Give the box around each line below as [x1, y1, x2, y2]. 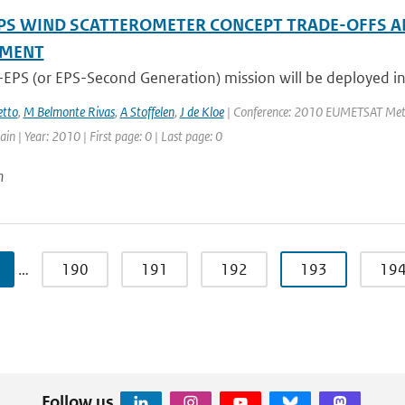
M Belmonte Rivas [23, 103, 115, 120]
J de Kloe [179, 103, 224, 120]
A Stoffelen [119, 103, 174, 120]
